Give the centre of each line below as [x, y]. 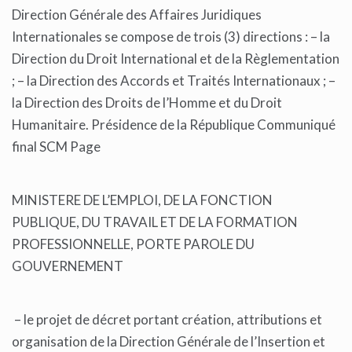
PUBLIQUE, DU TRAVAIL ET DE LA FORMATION [155, 222]
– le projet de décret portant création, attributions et [167, 320]
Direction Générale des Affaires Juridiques [137, 15]
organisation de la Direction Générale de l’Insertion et [169, 342]
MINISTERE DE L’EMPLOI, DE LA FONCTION [142, 200]
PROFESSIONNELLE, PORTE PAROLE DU [133, 244]
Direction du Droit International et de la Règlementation [176, 59]
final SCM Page [57, 147]
